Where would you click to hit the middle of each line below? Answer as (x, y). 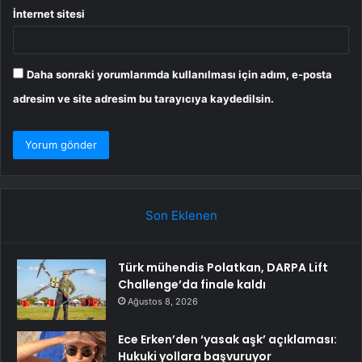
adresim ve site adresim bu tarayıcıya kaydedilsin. (143, 99)
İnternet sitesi (49, 14)
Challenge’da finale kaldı (192, 285)
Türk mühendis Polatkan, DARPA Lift (223, 268)
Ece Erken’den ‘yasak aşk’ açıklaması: (227, 340)
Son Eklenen (181, 216)
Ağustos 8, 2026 (163, 302)
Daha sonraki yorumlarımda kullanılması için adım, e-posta (179, 75)
